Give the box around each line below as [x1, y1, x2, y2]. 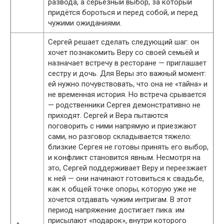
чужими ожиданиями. [48, 18, 121, 27]
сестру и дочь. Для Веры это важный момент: [48, 69, 206, 78]
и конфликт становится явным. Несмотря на [48, 153, 200, 162]
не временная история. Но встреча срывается [48, 90, 206, 99]
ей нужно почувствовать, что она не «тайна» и [48, 79, 207, 88]
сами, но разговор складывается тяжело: [48, 132, 191, 141]
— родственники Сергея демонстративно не [48, 100, 200, 109]
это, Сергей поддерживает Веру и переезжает [48, 163, 207, 172]
